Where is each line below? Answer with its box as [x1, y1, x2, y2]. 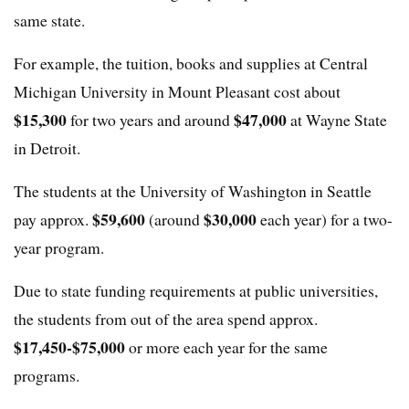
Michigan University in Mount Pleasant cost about [14, 80, 341, 103]
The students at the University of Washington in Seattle [14, 180, 372, 203]
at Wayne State [290, 109, 387, 131]
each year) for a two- [260, 208, 393, 231]
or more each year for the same [129, 336, 328, 359]
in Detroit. [14, 137, 80, 160]
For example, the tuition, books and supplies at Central [14, 52, 368, 75]
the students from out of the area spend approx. [14, 308, 318, 330]
